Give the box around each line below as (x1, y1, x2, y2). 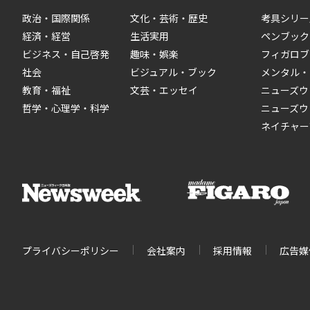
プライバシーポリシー (22, 244, 119, 258)
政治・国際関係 (22, 11, 90, 25)
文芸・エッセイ (130, 83, 198, 97)
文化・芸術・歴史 (130, 11, 208, 25)
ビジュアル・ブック (130, 65, 217, 79)
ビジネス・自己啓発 (22, 47, 109, 61)
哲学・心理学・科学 (22, 101, 109, 115)
